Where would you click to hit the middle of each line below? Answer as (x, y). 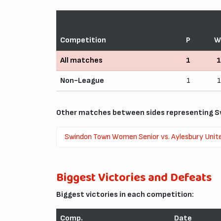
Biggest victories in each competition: (125, 194)
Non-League (82, 80)
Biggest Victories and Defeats (134, 178)
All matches (81, 60)
